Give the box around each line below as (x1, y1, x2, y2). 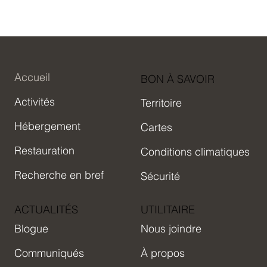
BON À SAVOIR (141, 72, 215, 86)
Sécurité (141, 169, 180, 183)
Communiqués (14, 246, 84, 260)
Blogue (14, 221, 48, 235)
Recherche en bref (14, 167, 104, 182)
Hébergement (14, 119, 80, 133)
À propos (141, 246, 185, 260)
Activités (14, 94, 55, 108)
